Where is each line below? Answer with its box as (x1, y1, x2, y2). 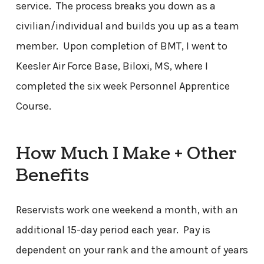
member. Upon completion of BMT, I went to (15, 39, 227, 52)
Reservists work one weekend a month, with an (15, 203, 238, 217)
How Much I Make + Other (15, 141, 237, 166)
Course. (15, 99, 51, 113)
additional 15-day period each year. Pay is (15, 223, 210, 237)
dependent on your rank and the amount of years (15, 243, 248, 257)
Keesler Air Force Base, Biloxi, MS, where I (15, 59, 208, 72)
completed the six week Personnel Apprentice (15, 79, 230, 93)
